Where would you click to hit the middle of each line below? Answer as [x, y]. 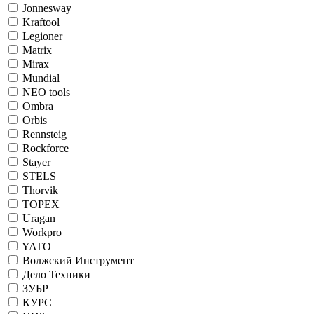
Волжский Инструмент [78, 260]
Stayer [36, 162]
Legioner [42, 36]
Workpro [42, 232]
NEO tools [46, 92]
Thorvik [40, 190]
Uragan [39, 218]
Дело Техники [56, 274]
